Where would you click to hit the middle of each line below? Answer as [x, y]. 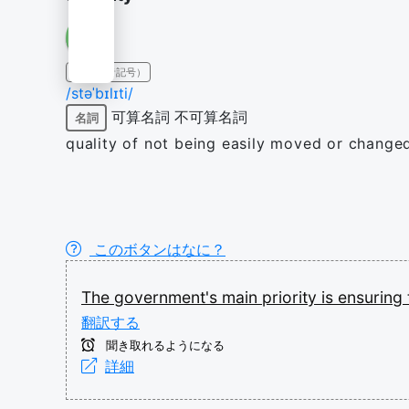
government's [168, 297]
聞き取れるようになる [163, 346]
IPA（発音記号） [108, 72]
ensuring [372, 297]
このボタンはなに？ [157, 249]
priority [292, 297]
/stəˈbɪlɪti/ [100, 93]
